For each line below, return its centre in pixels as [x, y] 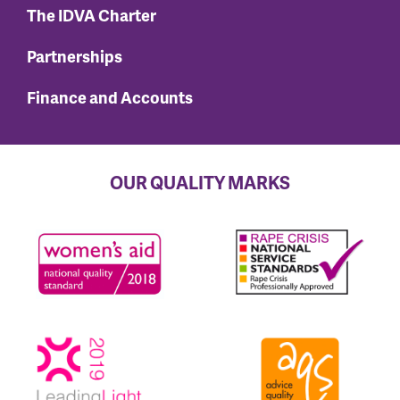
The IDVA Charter [92, 15]
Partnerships [75, 56]
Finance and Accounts [110, 97]
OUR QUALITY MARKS [200, 183]
